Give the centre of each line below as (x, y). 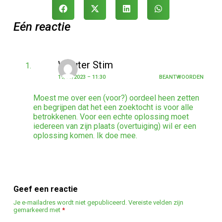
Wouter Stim (85, 65)
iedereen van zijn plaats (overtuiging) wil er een (114, 126)
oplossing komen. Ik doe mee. (85, 135)
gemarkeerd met (37, 210)
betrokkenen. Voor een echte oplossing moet (111, 116)
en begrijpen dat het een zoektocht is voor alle (113, 107)
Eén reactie (42, 27)
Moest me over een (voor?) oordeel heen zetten (116, 98)
